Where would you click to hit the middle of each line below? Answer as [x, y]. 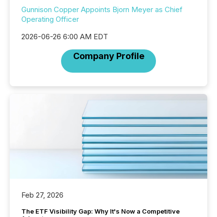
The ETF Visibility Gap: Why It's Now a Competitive [101, 211]
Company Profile [108, 56]
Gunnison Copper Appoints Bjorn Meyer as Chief [102, 9]
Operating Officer [50, 19]
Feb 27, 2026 [42, 195]
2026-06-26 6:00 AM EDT [65, 37]
